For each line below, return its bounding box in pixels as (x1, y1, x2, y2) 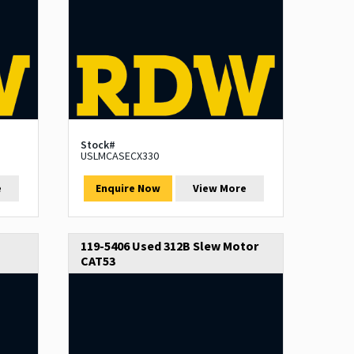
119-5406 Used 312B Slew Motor (80, 238, 258, 254)
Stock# (80, 137, 115, 153)
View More (193, 181, 247, 196)
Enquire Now (95, 181, 160, 196)
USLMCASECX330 (80, 149, 159, 164)
